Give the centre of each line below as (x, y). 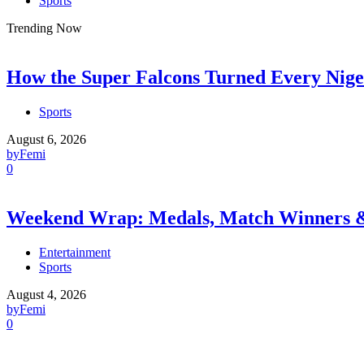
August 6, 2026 (46, 140)
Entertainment (75, 253)
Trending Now (44, 28)
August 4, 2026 (46, 295)
